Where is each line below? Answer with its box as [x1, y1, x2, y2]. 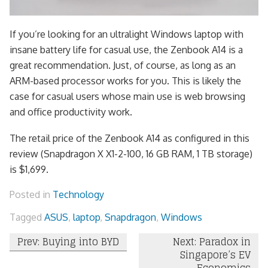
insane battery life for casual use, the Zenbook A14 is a [10, 44, 243, 56]
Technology [53, 188, 104, 201]
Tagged [10, 211, 44, 224]
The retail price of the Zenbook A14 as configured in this [10, 132, 249, 145]
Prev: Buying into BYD [17, 233, 119, 251]
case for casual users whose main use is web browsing [10, 90, 245, 103]
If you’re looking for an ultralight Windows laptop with [10, 28, 243, 41]
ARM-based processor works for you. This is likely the [10, 75, 241, 87]
